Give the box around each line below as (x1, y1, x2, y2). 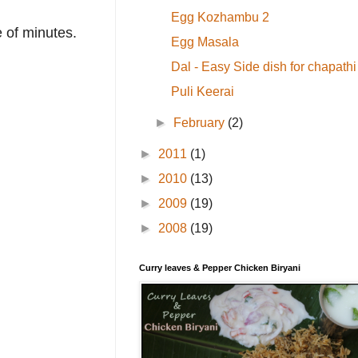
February (173, 115, 229, 129)
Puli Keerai (170, 84, 234, 98)
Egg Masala (170, 34, 239, 49)
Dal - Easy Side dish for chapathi (170, 59, 356, 74)
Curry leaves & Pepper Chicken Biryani (139, 262, 300, 272)
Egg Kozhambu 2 (170, 10, 269, 24)
